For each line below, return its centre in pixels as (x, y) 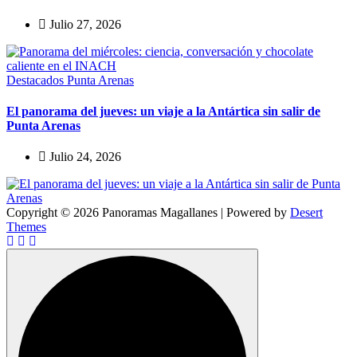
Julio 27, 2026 (84, 24)
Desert (306, 213)
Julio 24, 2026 (84, 157)
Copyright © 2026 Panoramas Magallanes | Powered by (148, 213)
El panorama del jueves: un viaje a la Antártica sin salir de (163, 112)
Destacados (37, 80)
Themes (26, 227)
